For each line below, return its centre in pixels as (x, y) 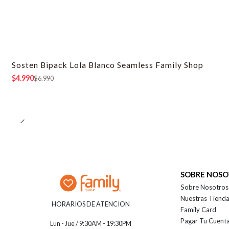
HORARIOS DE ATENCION (90, 204)
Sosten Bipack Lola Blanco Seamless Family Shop (108, 64)
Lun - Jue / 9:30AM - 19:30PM (90, 223)
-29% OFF (33, 69)
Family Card (199, 209)
